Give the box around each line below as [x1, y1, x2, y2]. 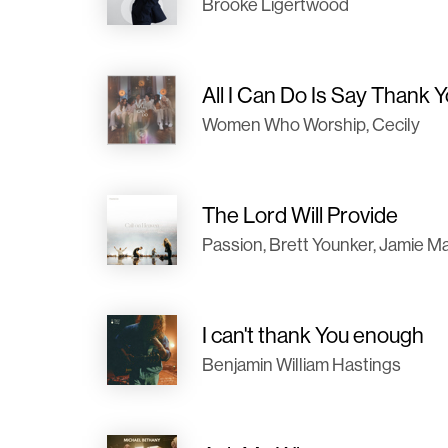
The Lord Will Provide [202, 202, 398, 228]
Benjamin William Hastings [202, 354, 401, 375]
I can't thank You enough [202, 322, 424, 348]
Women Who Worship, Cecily [202, 114, 420, 135]
